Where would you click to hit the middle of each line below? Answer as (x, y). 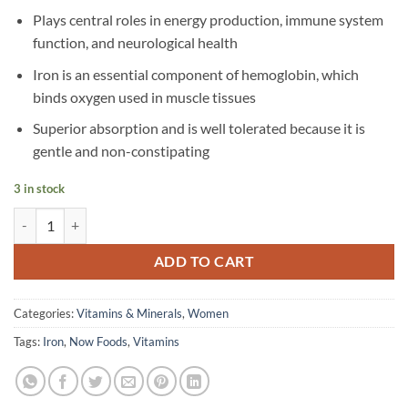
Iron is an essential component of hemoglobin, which (195, 74)
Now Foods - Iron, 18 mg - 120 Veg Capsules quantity (161, 217)
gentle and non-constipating (121, 151)
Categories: (45, 313)
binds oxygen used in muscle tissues (144, 97)
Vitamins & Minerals (129, 313)
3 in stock (39, 188)
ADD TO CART (204, 261)
